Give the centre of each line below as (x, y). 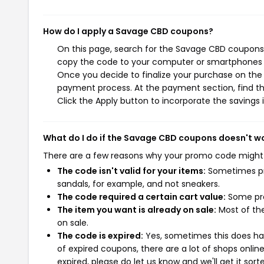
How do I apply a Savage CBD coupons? (128, 31)
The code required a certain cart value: (141, 197)
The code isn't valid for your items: (131, 171)
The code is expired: (100, 235)
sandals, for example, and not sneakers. (138, 184)
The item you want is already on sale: (137, 209)
